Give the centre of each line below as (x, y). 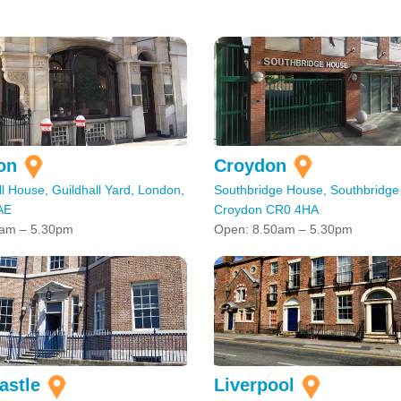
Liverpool (254, 385)
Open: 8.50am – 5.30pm (283, 230)
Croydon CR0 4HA (266, 210)
